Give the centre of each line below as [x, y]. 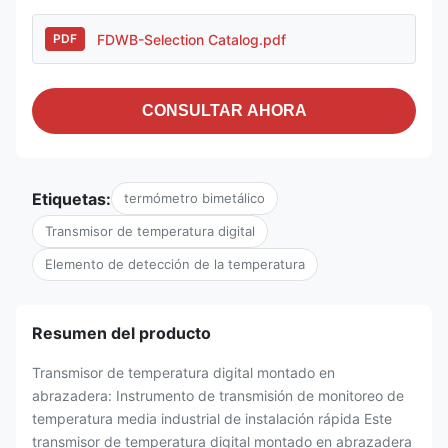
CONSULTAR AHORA [224, 110]
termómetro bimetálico [194, 198]
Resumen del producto [121, 333]
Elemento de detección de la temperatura [175, 264]
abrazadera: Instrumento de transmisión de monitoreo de [218, 395]
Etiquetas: [71, 198]
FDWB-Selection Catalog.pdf [191, 39]
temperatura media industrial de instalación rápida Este [212, 418]
